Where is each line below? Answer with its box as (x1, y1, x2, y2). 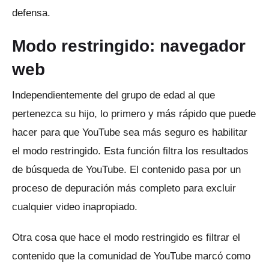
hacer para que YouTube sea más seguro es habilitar (12, 126, 247, 138)
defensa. (12, 7, 50, 19)
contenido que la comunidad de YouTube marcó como (12, 250, 250, 262)
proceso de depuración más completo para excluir (12, 182, 236, 194)
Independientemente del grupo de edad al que (12, 89, 215, 101)
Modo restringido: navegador (12, 36, 246, 55)
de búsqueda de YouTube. (12, 163, 130, 175)
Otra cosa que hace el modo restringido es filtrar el (12, 231, 240, 243)
